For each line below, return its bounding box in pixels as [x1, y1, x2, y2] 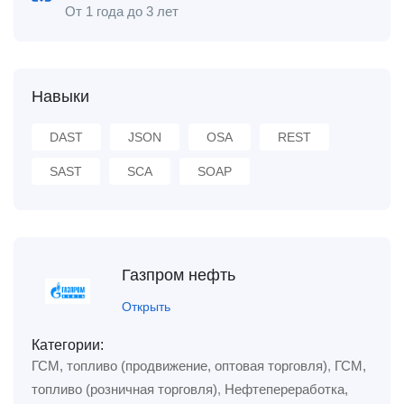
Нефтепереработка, [225, 381, 348, 397]
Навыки [32, 87, 89, 106]
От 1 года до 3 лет [65, 4, 179, 19]
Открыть [122, 298, 170, 314]
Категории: [32, 337, 104, 353]
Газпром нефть [122, 265, 235, 284]
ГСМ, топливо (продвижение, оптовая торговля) [32, 358, 327, 373]
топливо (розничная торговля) [32, 381, 217, 397]
